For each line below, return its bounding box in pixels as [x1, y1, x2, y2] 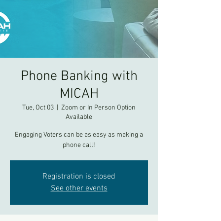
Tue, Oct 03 [22, 104, 54, 112]
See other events [50, 184, 108, 193]
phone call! [63, 141, 95, 149]
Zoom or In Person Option [61, 104, 136, 112]
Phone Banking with [20, 68, 138, 85]
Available [66, 113, 92, 121]
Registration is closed [42, 172, 115, 182]
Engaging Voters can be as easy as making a [15, 131, 143, 139]
